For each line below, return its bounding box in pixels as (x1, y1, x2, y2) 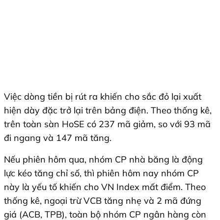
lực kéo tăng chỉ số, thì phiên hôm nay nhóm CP (4, 167, 199, 179)
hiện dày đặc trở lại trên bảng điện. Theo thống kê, (4, 105, 212, 116)
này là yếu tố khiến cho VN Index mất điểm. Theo (4, 181, 206, 193)
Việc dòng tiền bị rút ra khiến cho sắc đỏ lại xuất (4, 91, 201, 103)
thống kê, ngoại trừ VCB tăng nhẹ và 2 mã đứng (4, 195, 201, 207)
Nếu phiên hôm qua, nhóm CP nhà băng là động (4, 154, 203, 165)
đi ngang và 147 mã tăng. (4, 132, 111, 144)
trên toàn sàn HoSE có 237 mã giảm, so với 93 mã (4, 118, 211, 130)
